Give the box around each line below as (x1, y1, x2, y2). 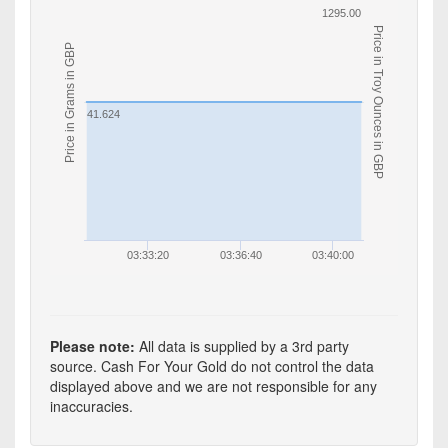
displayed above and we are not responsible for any (50, 375, 377, 396)
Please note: (50, 335, 135, 356)
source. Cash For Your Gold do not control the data (50, 355, 374, 376)
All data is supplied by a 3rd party (135, 335, 349, 356)
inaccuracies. (50, 395, 133, 416)
